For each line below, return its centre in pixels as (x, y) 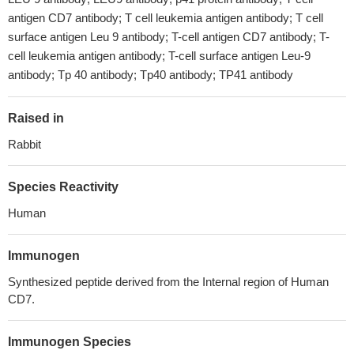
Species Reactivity (63, 187)
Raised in (36, 118)
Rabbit (24, 144)
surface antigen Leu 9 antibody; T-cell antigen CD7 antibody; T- (169, 37)
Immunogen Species (70, 342)
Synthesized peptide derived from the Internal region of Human (168, 282)
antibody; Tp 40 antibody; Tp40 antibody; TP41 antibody (151, 75)
